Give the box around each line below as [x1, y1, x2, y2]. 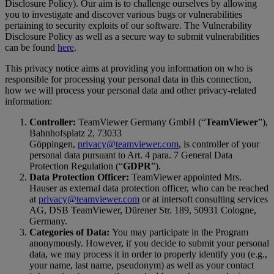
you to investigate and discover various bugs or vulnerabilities [5, 9, 242, 20]
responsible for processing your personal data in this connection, [5, 74, 251, 85]
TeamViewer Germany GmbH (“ [76, 117, 206, 128]
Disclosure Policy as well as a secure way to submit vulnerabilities [5, 31, 259, 42]
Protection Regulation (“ [29, 161, 123, 172]
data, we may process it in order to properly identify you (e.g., [29, 249, 267, 260]
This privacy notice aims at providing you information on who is [5, 63, 253, 74]
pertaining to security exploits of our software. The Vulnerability [5, 20, 252, 31]
